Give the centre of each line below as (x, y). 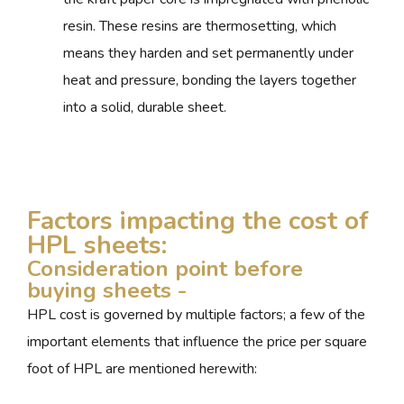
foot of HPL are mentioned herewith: (142, 369)
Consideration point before (165, 269)
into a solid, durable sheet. (145, 108)
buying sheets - (107, 291)
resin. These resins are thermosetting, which (200, 27)
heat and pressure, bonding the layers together (210, 81)
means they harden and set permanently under (208, 54)
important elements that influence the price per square (197, 342)
